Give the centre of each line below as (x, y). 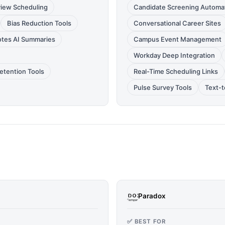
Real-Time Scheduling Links (176, 71)
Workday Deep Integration (174, 55)
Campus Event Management (178, 39)
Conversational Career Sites (177, 23)
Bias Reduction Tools (39, 23)
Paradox (152, 196)
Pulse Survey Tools (163, 87)
